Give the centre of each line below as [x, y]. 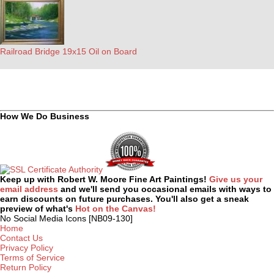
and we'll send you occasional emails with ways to [166, 189]
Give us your [236, 179]
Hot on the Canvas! [116, 209]
